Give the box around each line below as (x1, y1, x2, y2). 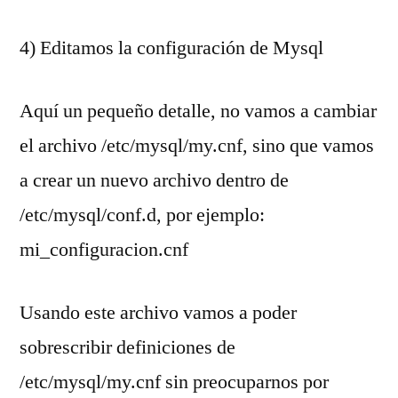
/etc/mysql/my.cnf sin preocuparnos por (20, 369, 329, 394)
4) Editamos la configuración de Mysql (20, 35, 323, 60)
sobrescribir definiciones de (20, 334, 235, 360)
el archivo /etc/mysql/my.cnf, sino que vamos (20, 132, 374, 158)
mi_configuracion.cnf (20, 236, 188, 262)
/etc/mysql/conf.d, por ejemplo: (20, 202, 265, 227)
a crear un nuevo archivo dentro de (20, 167, 289, 193)
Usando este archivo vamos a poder (20, 299, 297, 325)
